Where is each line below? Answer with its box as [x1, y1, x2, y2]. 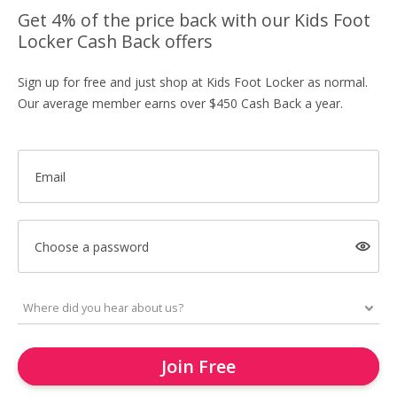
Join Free [161, 354, 236, 378]
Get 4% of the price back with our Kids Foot [18, 8, 370, 32]
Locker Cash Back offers [18, 29, 213, 53]
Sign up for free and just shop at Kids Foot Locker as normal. [18, 74, 368, 90]
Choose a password [34, 237, 149, 255]
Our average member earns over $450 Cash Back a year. [18, 95, 343, 112]
